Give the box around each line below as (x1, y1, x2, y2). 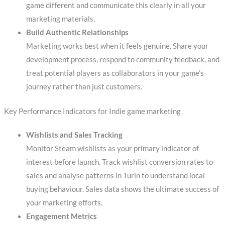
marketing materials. (26, 14, 95, 23)
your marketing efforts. (26, 198, 102, 207)
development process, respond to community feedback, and (26, 55, 219, 64)
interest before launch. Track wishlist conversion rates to (26, 157, 213, 166)
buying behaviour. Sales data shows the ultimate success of (26, 184, 219, 193)
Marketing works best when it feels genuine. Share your (26, 41, 208, 50)
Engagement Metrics (26, 211, 97, 220)
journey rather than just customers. (26, 82, 142, 91)
